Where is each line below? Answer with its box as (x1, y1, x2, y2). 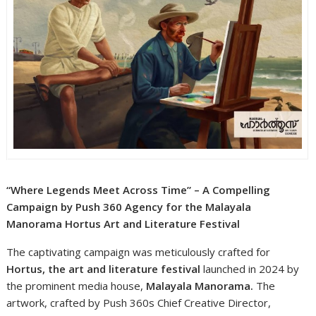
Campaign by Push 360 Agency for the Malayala (6, 199, 252, 214)
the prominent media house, (6, 278, 147, 293)
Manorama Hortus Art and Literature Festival (6, 216, 241, 231)
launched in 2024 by (200, 261, 300, 276)
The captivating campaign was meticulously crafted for (6, 244, 271, 259)
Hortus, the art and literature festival (6, 261, 201, 276)
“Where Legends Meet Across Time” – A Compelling (6, 182, 271, 197)
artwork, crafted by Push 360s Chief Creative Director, (6, 295, 272, 310)
